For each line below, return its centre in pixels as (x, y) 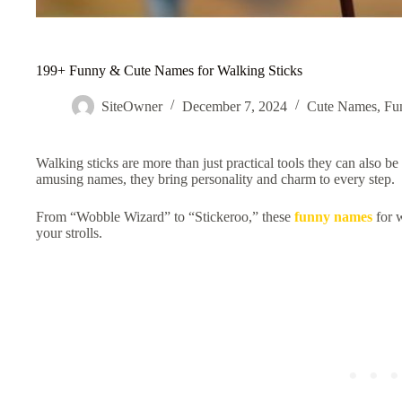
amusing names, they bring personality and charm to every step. (217, 179)
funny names (333, 216)
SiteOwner (132, 106)
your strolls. (71, 232)
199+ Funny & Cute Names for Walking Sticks (169, 70)
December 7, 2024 (235, 106)
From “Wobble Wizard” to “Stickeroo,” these (165, 216)
